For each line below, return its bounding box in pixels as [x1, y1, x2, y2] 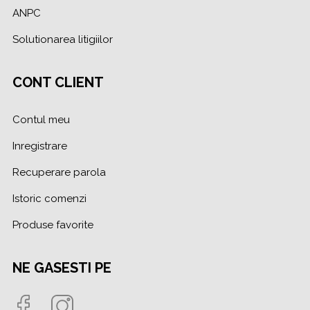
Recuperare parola [12, 165, 106, 179]
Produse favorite [12, 218, 93, 231]
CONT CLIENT [12, 73, 104, 91]
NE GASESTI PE [12, 259, 111, 276]
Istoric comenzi [12, 192, 86, 205]
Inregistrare [12, 139, 67, 152]
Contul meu [12, 113, 70, 126]
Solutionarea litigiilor [12, 33, 113, 46]
